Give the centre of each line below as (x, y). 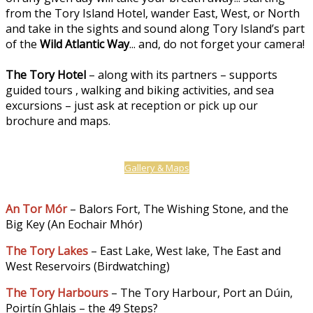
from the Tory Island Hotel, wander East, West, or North (153, 13)
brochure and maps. (58, 121)
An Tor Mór (36, 209)
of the (23, 44)
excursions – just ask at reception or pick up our (132, 105)
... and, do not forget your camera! (217, 44)
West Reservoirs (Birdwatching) (88, 266)
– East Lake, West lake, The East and (186, 250)
